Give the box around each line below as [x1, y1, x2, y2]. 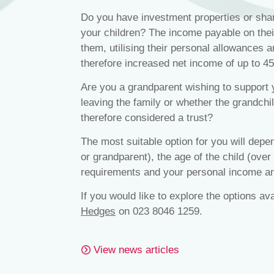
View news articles [94, 244, 179, 256]
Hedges [81, 206, 116, 217]
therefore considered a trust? [81, 112, 213, 124]
